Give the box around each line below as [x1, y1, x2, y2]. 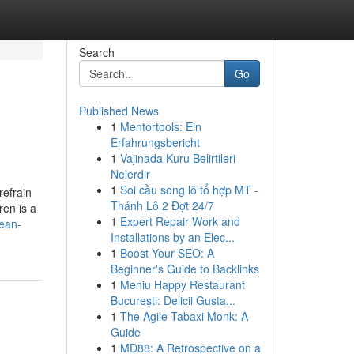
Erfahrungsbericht [110, 134, 200, 150]
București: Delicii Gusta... [110, 292, 235, 308]
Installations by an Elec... [110, 229, 235, 245]
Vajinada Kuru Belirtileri [119, 150, 235, 166]
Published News [78, 103, 159, 119]
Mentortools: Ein [119, 119, 201, 134]
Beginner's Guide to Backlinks [110, 261, 259, 277]
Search [78, 44, 115, 60]
